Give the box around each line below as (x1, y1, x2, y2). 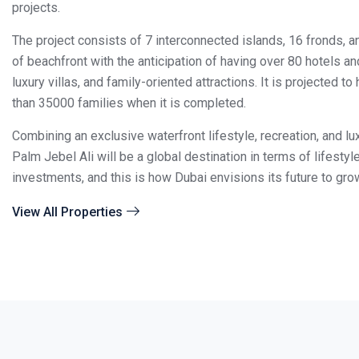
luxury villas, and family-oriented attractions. (12, 75, 257, 90)
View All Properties (12, 204, 123, 220)
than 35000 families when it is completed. (12, 95, 246, 111)
